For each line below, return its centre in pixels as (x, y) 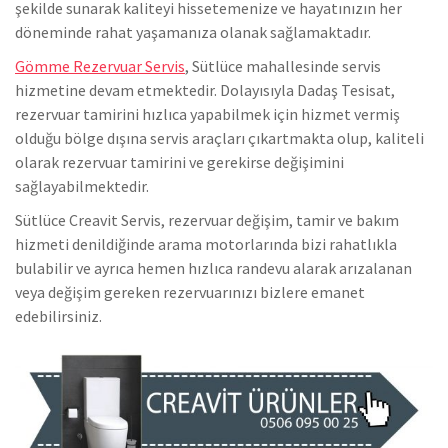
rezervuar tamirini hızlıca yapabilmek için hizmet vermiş (207, 114)
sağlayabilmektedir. (82, 186)
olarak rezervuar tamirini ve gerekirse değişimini (179, 162)
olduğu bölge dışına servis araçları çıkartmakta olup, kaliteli (219, 138)
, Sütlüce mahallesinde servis (283, 66)
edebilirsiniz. (58, 316)
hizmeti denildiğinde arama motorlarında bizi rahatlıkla (206, 244)
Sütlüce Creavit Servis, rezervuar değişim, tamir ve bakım (207, 220)
